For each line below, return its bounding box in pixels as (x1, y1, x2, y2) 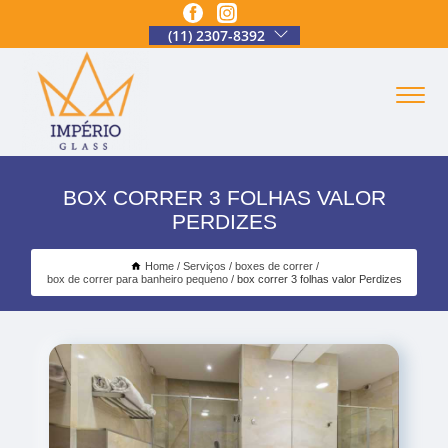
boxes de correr (234, 259, 313, 272)
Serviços (182, 259, 226, 272)
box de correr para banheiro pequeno (46, 272, 228, 285)
